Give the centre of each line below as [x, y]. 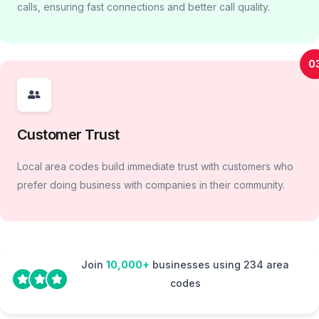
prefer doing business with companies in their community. [151, 185]
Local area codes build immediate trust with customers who [155, 167]
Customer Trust [68, 135]
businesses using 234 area [219, 265]
